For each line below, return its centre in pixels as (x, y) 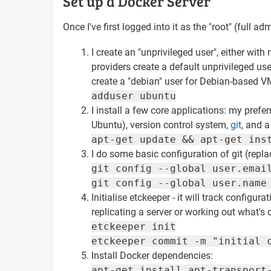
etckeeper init (134, 226)
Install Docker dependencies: (152, 255)
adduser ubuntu (134, 96)
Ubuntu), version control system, (161, 125)
